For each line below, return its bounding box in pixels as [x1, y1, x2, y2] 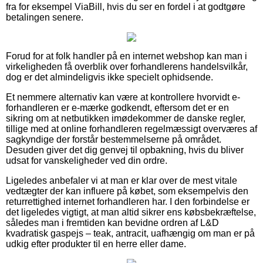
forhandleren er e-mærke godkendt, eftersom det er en [6, 102, 229, 113]
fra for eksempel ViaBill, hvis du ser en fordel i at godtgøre [6, 1, 245, 12]
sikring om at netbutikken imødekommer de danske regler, [6, 113, 245, 123]
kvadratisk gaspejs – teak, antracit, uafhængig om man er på [6, 228, 255, 238]
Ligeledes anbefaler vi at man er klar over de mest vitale [6, 175, 237, 186]
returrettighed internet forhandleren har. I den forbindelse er [6, 196, 249, 207]
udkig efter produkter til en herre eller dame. [6, 238, 186, 249]
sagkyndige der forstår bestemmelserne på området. [6, 134, 221, 144]
